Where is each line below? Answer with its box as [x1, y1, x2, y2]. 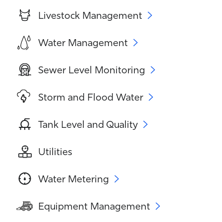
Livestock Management [38, 8, 142, 21]
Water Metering [38, 172, 109, 185]
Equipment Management [38, 199, 150, 212]
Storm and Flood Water [38, 90, 143, 103]
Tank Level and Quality [38, 117, 138, 130]
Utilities [38, 145, 72, 158]
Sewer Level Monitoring [38, 63, 145, 76]
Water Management [38, 36, 128, 49]
